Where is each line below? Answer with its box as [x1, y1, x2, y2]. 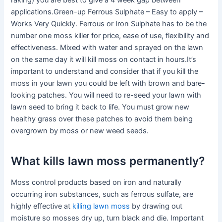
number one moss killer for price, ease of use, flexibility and [11, 31, 210, 41]
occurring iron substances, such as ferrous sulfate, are [11, 190, 194, 199]
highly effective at [11, 202, 73, 211]
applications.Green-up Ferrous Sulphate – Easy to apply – [11, 7, 203, 17]
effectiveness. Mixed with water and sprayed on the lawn [11, 43, 204, 53]
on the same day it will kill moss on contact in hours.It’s [11, 55, 197, 64]
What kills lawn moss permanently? [11, 154, 205, 168]
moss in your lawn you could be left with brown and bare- [11, 79, 206, 88]
